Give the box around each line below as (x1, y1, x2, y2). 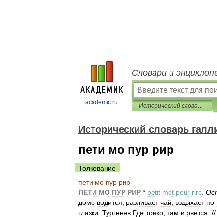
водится (97, 199, 122, 206)
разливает (126, 199, 158, 206)
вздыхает (175, 199, 204, 206)
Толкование (78, 164, 116, 172)
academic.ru (85, 99, 118, 106)
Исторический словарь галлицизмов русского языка (198, 102, 203, 109)
